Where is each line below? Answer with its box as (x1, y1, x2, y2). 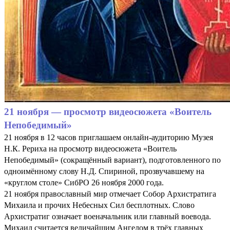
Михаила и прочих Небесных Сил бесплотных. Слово (4, 200, 195, 209)
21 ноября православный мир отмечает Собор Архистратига (4, 189, 216, 198)
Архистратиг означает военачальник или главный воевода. (4, 212, 211, 221)
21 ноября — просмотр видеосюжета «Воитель (4, 106, 212, 117)
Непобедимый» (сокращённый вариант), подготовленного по (4, 155, 221, 164)
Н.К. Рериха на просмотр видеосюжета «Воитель (4, 144, 177, 153)
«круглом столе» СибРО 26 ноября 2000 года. (4, 178, 164, 187)
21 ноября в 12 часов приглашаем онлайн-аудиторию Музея (4, 132, 213, 142)
